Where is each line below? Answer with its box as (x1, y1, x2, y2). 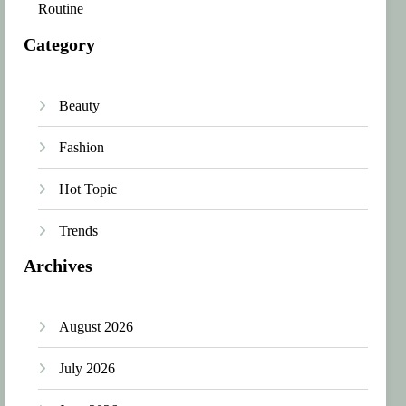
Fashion (59, 139, 105, 155)
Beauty (59, 97, 101, 113)
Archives (24, 256, 93, 276)
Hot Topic (59, 180, 118, 197)
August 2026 (59, 319, 134, 335)
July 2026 (59, 361, 116, 377)
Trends (59, 222, 99, 238)
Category (24, 34, 96, 54)
